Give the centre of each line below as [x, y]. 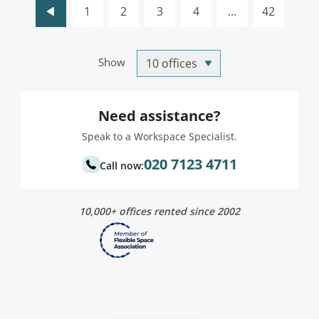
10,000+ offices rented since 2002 [159, 211]
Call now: [121, 165]
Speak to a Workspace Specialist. [159, 136]
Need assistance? [159, 115]
